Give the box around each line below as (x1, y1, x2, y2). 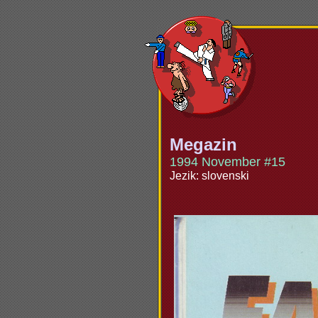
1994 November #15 (169, 155, 285, 169)
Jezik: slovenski (169, 170, 249, 182)
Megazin (169, 135, 237, 154)
